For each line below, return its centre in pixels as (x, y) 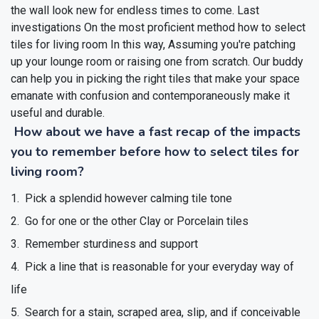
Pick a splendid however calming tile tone (127, 199)
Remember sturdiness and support (110, 244)
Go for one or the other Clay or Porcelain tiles (135, 221)
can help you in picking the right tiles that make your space (155, 79)
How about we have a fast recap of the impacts (157, 132)
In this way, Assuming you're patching (203, 45)
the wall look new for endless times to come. (124, 11)
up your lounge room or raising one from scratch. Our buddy (157, 62)
